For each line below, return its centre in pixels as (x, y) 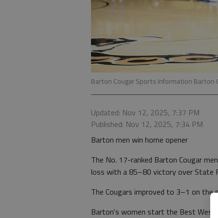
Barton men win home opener (140, 139)
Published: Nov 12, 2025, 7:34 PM (147, 124)
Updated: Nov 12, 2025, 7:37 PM (145, 112)
